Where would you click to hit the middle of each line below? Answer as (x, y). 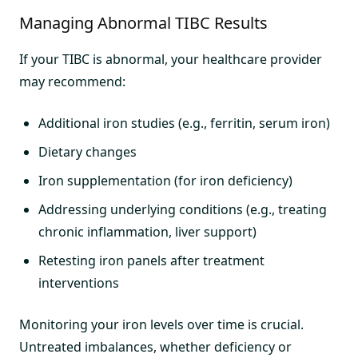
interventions (79, 282)
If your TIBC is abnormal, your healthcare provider (171, 59)
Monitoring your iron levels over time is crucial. (161, 324)
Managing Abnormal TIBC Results (143, 22)
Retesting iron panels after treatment (151, 260)
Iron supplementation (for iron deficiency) (165, 180)
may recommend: (72, 81)
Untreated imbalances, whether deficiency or (155, 346)
